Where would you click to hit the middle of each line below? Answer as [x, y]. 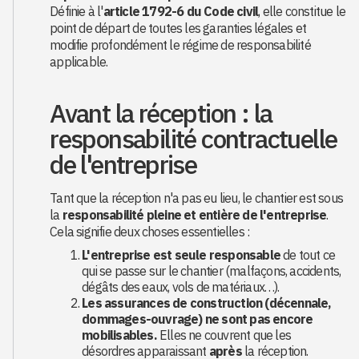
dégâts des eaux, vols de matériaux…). [181, 287]
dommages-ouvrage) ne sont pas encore [198, 319]
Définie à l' [77, 11]
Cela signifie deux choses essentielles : [150, 232]
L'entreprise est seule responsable [182, 255]
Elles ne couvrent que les [224, 335]
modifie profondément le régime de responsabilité [180, 45]
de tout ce [308, 255]
